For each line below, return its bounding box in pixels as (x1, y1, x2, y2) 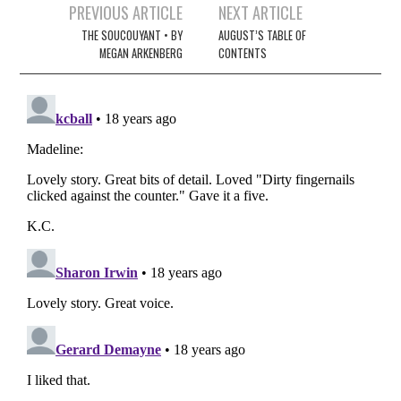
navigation (19, 20, 107, 55)
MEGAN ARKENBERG (98, 44, 183, 62)
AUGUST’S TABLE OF (218, 26, 307, 44)
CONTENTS (218, 44, 268, 62)
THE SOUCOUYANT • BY (81, 26, 183, 44)
